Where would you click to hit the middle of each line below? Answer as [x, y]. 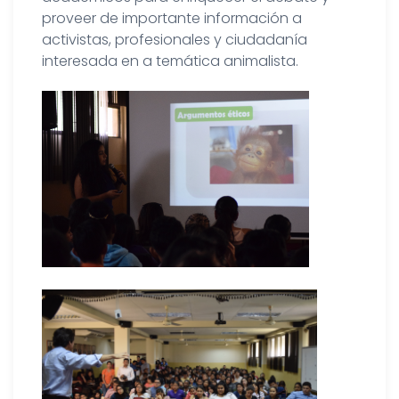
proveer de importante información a [172, 18]
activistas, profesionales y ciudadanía [175, 39]
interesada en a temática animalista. [170, 61]
